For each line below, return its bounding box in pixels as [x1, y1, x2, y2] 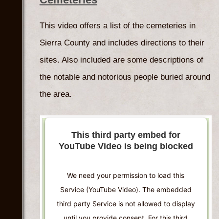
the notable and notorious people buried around [39, 72, 210, 82]
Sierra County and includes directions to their [39, 38, 204, 47]
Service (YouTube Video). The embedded [60, 185, 192, 194]
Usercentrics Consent [112, 34, 181, 43]
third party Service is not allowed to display [57, 199, 196, 208]
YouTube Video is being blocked [59, 141, 194, 151]
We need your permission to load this [67, 171, 185, 179]
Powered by [71, 34, 112, 43]
